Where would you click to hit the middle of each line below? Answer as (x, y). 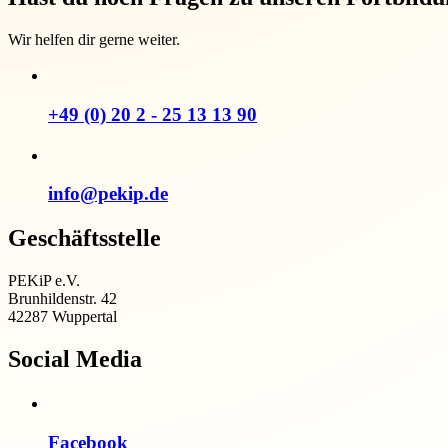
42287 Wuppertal (62, 317)
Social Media (75, 358)
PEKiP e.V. (44, 281)
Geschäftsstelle (84, 238)
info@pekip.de (108, 194)
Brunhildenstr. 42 (62, 299)
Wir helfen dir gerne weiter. (94, 40)
